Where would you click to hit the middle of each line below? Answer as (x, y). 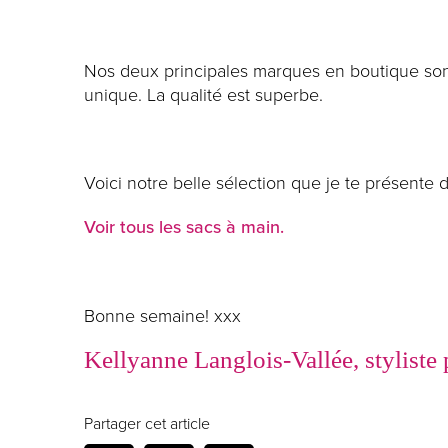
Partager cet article (147, 423)
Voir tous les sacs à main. (184, 227)
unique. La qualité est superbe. (203, 94)
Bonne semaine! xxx (162, 315)
